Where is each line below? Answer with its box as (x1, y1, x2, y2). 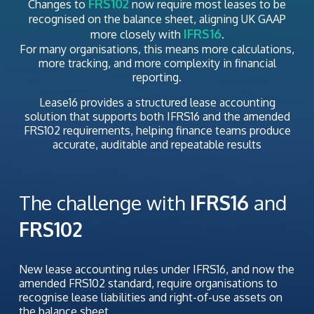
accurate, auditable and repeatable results (53, 137, 261, 152)
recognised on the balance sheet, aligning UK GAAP (28, 12, 286, 27)
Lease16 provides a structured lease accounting (39, 95, 275, 110)
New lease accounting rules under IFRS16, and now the (18, 262, 294, 277)
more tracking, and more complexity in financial (38, 56, 276, 71)
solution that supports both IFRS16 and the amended (24, 109, 290, 124)
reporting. (132, 70, 182, 85)
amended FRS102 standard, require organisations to (18, 276, 278, 291)
